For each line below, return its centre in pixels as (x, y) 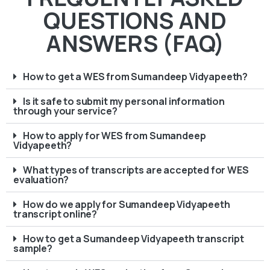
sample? (33, 248)
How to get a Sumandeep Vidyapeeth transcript (133, 238)
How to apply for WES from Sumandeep (115, 135)
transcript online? (55, 214)
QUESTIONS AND (135, 20)
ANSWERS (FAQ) (135, 42)
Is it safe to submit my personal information (124, 101)
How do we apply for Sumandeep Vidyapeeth (127, 204)
